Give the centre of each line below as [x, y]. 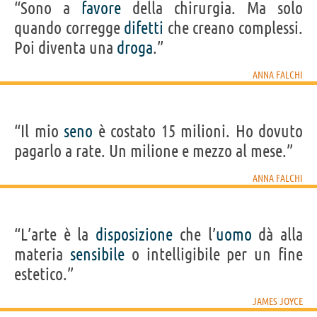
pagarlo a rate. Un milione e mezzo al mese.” [154, 151]
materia [42, 254]
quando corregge [69, 28]
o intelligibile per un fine [214, 254]
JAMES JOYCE [278, 301]
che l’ [194, 234]
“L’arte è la [55, 234]
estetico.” [44, 274]
